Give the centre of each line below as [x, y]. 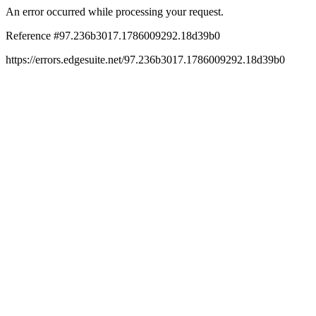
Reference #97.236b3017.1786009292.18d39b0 [113, 36]
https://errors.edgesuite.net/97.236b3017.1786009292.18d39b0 [145, 60]
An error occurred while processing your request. [115, 12]
